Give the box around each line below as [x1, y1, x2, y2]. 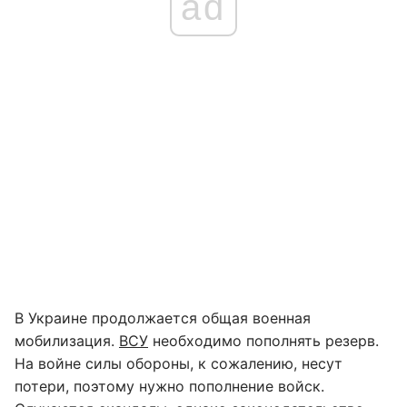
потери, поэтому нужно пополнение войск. [15, 377, 324, 395]
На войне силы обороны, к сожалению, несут [15, 354, 342, 372]
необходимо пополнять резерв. [148, 332, 379, 350]
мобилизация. [15, 332, 119, 350]
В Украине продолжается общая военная [15, 309, 311, 327]
